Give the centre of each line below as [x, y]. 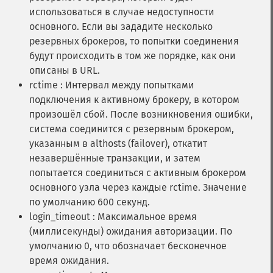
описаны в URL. [65, 70]
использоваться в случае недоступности [122, 12]
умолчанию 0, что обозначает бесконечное [128, 246]
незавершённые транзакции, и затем [115, 158]
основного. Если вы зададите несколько [121, 27]
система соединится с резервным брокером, [132, 129]
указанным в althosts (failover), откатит [118, 144]
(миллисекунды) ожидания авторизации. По [131, 231]
